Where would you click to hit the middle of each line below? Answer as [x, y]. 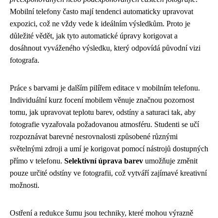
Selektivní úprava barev [104, 161]
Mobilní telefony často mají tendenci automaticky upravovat [101, 11]
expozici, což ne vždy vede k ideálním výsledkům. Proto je [100, 23]
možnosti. [25, 185]
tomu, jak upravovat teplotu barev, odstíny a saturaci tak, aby [103, 112]
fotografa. [25, 60]
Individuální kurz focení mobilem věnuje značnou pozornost [102, 100]
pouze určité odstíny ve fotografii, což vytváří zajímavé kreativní [108, 173]
